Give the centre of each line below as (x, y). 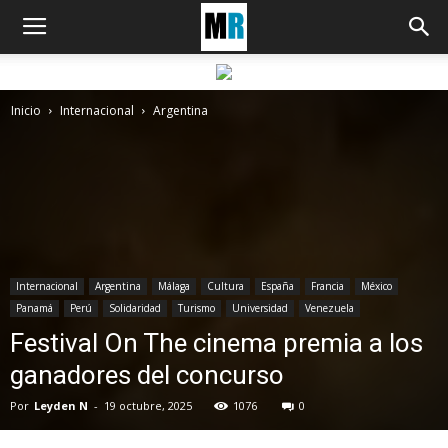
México (376, 286)
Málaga (174, 286)
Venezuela (329, 308)
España (277, 286)
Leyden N (61, 405)
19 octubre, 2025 (148, 405)
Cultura (225, 286)
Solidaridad (135, 308)
